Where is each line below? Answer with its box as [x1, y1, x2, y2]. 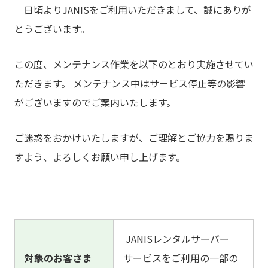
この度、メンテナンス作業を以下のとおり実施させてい [14, 57, 254, 71]
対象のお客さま [25, 251, 92, 265]
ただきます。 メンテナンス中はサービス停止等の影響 [14, 76, 245, 90]
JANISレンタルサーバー [123, 232, 229, 246]
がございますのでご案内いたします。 [14, 95, 176, 109]
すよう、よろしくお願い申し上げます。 [14, 150, 185, 164]
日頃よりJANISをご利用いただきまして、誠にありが [14, 2, 251, 17]
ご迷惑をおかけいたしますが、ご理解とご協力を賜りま [14, 130, 254, 145]
